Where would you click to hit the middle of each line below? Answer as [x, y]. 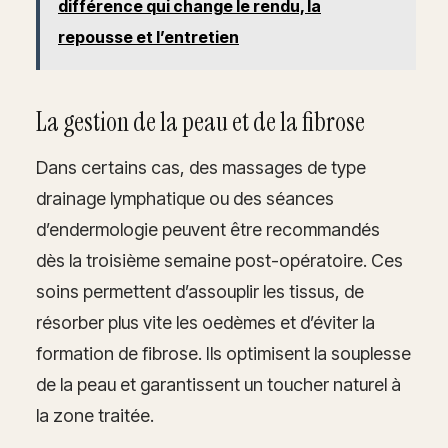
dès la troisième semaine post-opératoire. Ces [219, 260]
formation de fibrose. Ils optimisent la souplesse [223, 353]
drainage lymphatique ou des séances [185, 198]
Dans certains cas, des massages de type [201, 167]
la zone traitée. [95, 415]
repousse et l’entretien [148, 36]
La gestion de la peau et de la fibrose [200, 121]
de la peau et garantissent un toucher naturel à [218, 384]
